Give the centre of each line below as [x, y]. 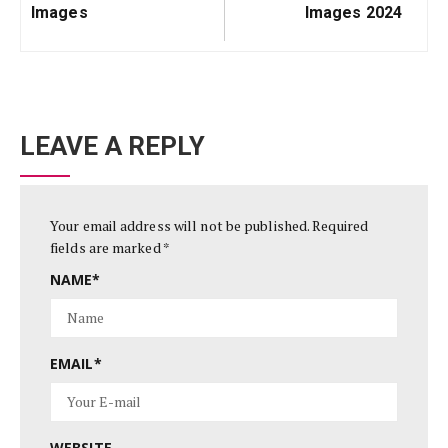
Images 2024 [353, 13]
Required [340, 225]
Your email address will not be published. [180, 225]
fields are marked [106, 247]
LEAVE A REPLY [113, 146]
